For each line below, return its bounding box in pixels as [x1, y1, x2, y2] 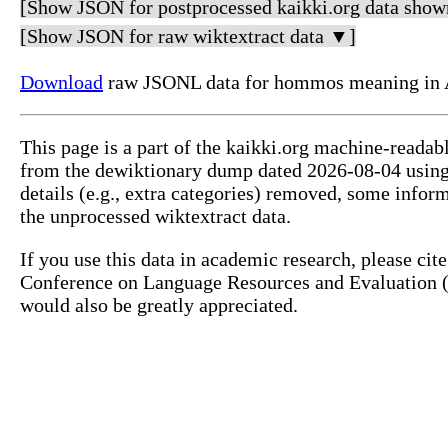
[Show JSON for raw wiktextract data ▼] [20, 25, 356, 48]
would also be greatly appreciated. [20, 294, 298, 317]
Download [20, 71, 103, 94]
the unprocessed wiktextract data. [20, 205, 291, 228]
